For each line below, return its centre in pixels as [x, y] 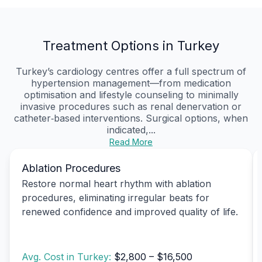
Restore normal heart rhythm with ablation [116, 183]
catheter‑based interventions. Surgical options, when [131, 118]
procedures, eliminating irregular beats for [116, 197]
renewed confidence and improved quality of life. [130, 211]
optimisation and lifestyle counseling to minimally [131, 94]
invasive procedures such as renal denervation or [131, 106]
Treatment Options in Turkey [131, 45]
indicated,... [131, 130]
